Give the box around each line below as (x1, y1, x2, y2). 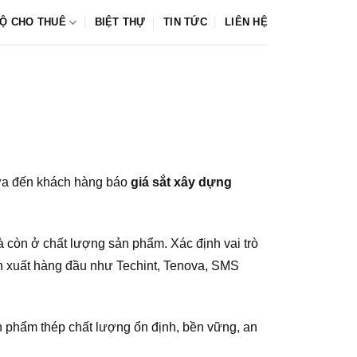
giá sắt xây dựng (131, 175, 232, 189)
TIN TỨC (163, 16, 207, 28)
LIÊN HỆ (225, 16, 268, 28)
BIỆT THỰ (94, 16, 146, 28)
